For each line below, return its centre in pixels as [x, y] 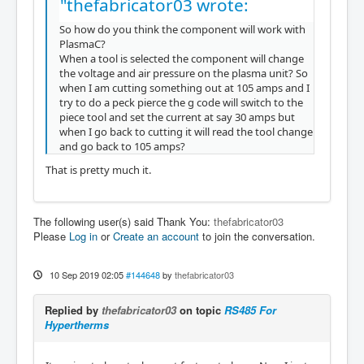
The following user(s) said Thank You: [123, 221]
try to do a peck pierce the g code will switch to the [181, 102]
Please [51, 236]
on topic [200, 310]
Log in [83, 236]
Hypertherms [77, 324]
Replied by [73, 310]
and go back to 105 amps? [122, 146]
